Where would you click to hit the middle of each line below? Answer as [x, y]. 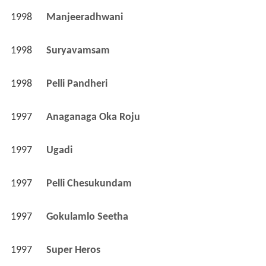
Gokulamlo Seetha [88, 217]
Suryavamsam [79, 51]
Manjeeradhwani [85, 18]
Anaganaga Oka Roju [94, 117]
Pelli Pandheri [78, 84]
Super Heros [74, 250]
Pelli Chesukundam [90, 184]
